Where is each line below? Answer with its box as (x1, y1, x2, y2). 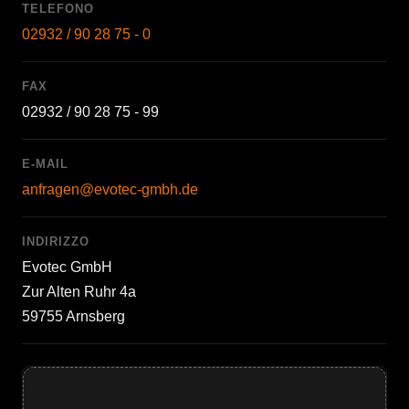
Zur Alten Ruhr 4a (22, 284, 136, 299)
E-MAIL (22, 157, 68, 171)
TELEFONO (22, 2, 94, 16)
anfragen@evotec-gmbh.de (22, 182, 198, 197)
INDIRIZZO (22, 235, 89, 248)
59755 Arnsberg (22, 309, 125, 324)
